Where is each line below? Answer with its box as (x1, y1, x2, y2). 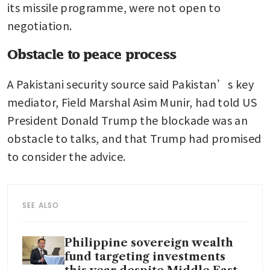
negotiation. (7, 17, 72, 33)
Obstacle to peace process (7, 46, 176, 61)
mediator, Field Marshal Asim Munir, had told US (7, 93, 257, 110)
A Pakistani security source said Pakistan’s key (7, 75, 254, 92)
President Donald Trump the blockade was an (7, 111, 248, 128)
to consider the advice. (7, 148, 126, 164)
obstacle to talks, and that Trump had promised (7, 130, 262, 146)
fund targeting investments (64, 250, 225, 263)
